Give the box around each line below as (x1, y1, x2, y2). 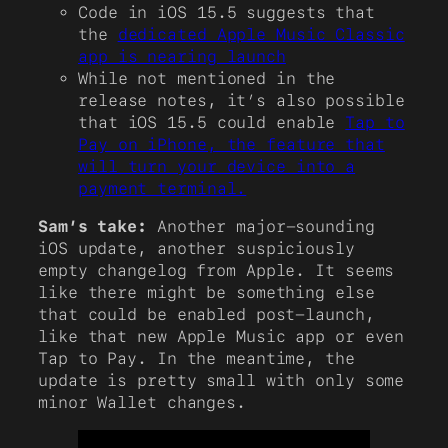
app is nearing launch (78, 46, 286, 66)
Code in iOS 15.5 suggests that (78, 2, 375, 22)
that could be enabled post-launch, (38, 304, 375, 324)
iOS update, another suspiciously (38, 238, 355, 258)
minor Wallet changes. (38, 392, 246, 412)
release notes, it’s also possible (78, 90, 405, 110)
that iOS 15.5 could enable (78, 112, 346, 132)
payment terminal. (78, 178, 247, 198)
